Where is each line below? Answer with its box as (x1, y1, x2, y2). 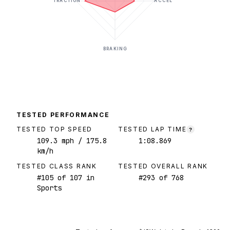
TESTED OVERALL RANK (118, 162, 208, 170)
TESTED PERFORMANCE (16, 111, 110, 119)
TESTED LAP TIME (118, 125, 187, 133)
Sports (37, 183, 62, 193)
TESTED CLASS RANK (16, 162, 97, 170)
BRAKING (103, 46, 127, 52)
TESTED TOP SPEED (16, 125, 92, 133)
